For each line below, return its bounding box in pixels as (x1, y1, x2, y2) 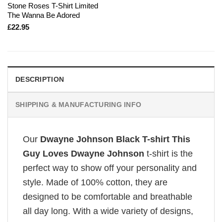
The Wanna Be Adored (7, 11, 80, 20)
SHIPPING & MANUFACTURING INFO (15, 100, 142, 109)
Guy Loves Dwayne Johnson (23, 148, 144, 159)
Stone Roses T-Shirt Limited (7, 1, 98, 10)
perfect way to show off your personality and (23, 163, 197, 173)
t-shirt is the (144, 148, 193, 159)
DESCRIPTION (15, 75, 64, 83)
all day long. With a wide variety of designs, (23, 206, 193, 216)
